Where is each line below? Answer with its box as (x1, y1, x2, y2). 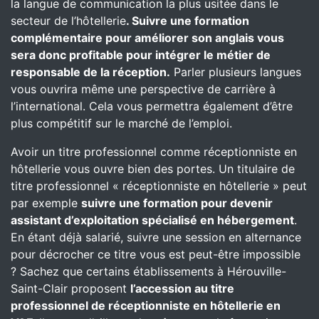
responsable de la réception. (11, 65, 170, 79)
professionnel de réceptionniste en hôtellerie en (11, 298, 281, 313)
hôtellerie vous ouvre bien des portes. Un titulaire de (11, 162, 295, 176)
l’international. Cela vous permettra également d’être (11, 99, 293, 113)
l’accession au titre (130, 281, 234, 296)
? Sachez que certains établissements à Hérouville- (11, 264, 286, 278)
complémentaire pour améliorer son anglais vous (11, 31, 284, 45)
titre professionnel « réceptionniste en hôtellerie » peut (11, 179, 307, 193)
